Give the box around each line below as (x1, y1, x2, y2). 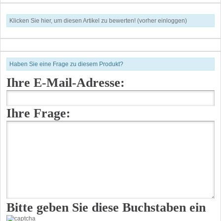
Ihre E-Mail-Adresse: (6, 75, 125, 90)
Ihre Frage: (6, 106, 71, 120)
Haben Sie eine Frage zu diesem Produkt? (9, 60, 123, 68)
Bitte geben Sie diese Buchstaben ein (6, 200, 206, 215)
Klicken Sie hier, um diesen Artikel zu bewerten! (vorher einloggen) (9, 17, 187, 24)
